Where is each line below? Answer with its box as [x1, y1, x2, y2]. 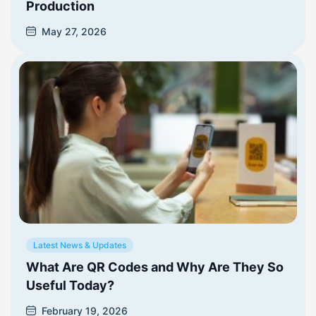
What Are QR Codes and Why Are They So [26, 259, 284, 274]
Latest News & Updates [33, 239, 126, 250]
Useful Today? [26, 277, 114, 293]
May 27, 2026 [42, 25, 107, 37]
